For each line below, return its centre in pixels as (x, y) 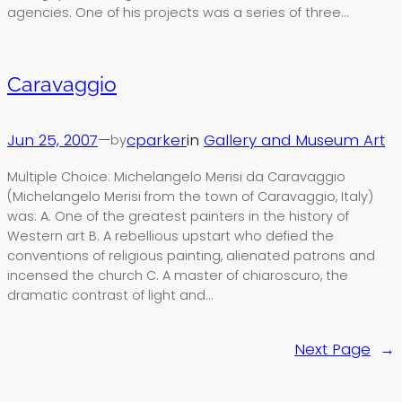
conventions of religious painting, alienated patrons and (191, 255)
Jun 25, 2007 (52, 140)
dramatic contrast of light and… (110, 295)
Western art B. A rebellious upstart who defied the (170, 236)
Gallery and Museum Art (294, 140)
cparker (157, 140)
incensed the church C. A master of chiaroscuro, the (178, 275)
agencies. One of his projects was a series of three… (178, 12)
